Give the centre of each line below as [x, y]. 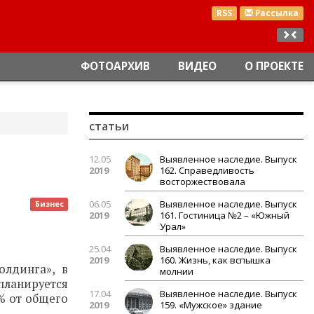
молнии [177, 271]
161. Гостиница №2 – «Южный [225, 215]
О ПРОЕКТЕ [274, 66]
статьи [109, 126]
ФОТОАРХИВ [115, 66]
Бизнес [49, 204]
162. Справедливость [207, 170]
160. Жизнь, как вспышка [215, 260]
